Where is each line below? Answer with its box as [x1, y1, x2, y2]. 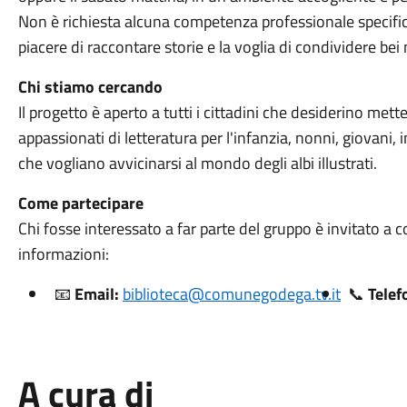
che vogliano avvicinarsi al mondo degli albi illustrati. [17, 151, 377, 175]
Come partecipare [17, 191, 144, 215]
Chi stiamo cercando [17, 74, 163, 99]
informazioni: [17, 242, 109, 266]
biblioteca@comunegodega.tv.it [122, 282, 341, 306]
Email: [74, 282, 119, 306]
